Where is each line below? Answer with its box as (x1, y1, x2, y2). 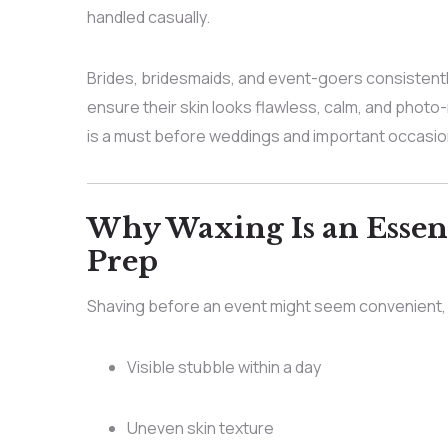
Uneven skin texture (126, 416, 274, 439)
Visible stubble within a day (126, 355, 321, 378)
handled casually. (86, 6, 210, 28)
